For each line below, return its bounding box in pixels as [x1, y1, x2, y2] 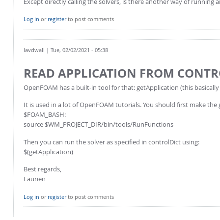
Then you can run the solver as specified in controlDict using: [24, 137, 199, 146]
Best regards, [24, 165, 61, 174]
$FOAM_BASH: [24, 110, 66, 119]
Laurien [24, 174, 46, 184]
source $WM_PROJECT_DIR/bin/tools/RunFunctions [24, 120, 173, 129]
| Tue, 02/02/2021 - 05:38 [45, 46, 108, 54]
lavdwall [24, 46, 45, 54]
